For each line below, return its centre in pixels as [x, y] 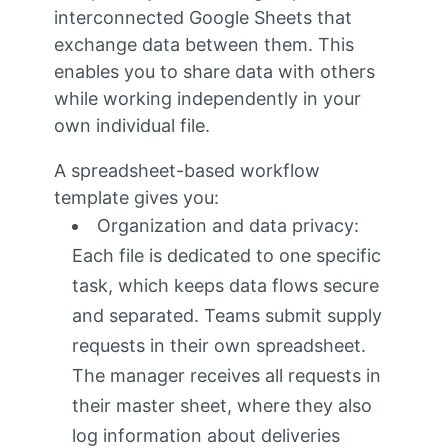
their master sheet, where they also [221, 405]
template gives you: [136, 197]
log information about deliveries [205, 435]
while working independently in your [207, 98]
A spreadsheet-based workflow [186, 170]
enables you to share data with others [214, 71]
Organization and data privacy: [227, 225]
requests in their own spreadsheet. [218, 345]
